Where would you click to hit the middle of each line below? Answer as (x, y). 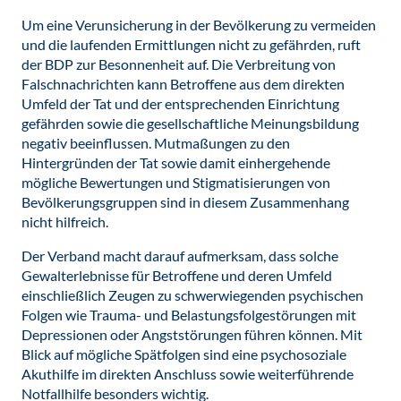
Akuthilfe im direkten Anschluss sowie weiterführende (188, 374)
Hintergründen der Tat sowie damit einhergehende (176, 162)
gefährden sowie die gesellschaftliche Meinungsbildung (190, 123)
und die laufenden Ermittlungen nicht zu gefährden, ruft (191, 44)
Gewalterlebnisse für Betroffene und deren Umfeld (177, 275)
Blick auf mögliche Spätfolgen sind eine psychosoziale (184, 354)
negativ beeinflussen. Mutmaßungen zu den (156, 143)
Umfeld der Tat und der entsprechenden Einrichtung (180, 103)
